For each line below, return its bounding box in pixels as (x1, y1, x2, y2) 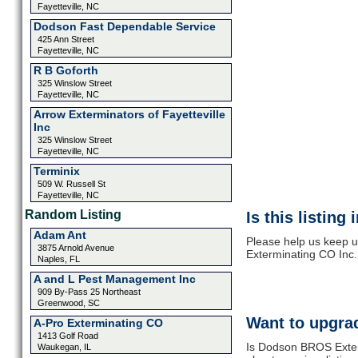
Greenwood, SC (37, 298, 100, 308)
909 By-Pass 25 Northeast (37, 287, 141, 296)
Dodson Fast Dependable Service (33, 20, 216, 33)
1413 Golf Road (37, 331, 98, 340)
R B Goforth (33, 64, 98, 77)
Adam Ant (33, 229, 86, 241)
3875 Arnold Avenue (37, 243, 114, 253)
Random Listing (24, 208, 121, 221)
